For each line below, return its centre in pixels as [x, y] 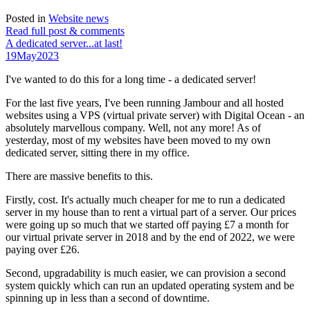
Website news [79, 19]
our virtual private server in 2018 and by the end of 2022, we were [150, 237]
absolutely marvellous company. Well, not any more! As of [133, 128]
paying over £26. [43, 250]
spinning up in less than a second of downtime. [108, 298]
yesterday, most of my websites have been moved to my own [138, 140]
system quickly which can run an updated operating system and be [150, 286]
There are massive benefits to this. [79, 176]
